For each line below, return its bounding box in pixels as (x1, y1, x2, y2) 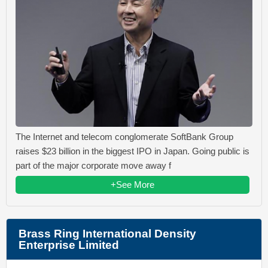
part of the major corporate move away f (16, 160, 171, 170)
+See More (111, 179, 154, 190)
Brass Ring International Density (19, 227, 196, 240)
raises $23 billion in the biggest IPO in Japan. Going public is (16, 145, 249, 156)
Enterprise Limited (19, 238, 119, 251)
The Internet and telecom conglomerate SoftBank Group (16, 131, 233, 142)
